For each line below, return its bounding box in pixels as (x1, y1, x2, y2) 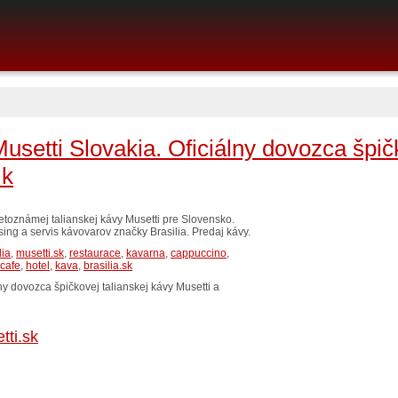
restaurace (69, 247, 121, 260)
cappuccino (171, 247, 227, 260)
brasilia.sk (84, 259, 132, 273)
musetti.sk (16, 247, 64, 260)
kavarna (126, 247, 165, 260)
